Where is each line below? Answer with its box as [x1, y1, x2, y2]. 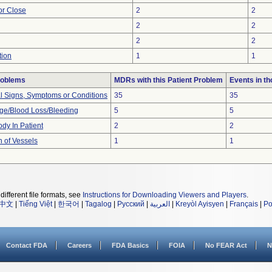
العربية [150, 200, 170, 208]
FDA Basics [112, 242, 149, 249]
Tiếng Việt [19, 200, 52, 208]
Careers [67, 242, 92, 249]
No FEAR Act [205, 242, 247, 249]
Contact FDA [6, 242, 47, 249]
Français [229, 200, 258, 208]
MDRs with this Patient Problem [114, 76, 223, 84]
